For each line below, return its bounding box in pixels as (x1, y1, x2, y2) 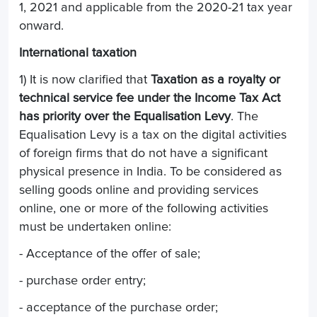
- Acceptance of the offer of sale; (19, 247, 200, 260)
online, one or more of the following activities (19, 202, 268, 215)
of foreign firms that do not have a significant (19, 146, 267, 160)
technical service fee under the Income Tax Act (19, 91, 280, 105)
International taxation (19, 46, 137, 59)
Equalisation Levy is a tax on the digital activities (19, 128, 287, 142)
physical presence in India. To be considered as (19, 165, 282, 178)
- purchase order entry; (19, 274, 146, 287)
